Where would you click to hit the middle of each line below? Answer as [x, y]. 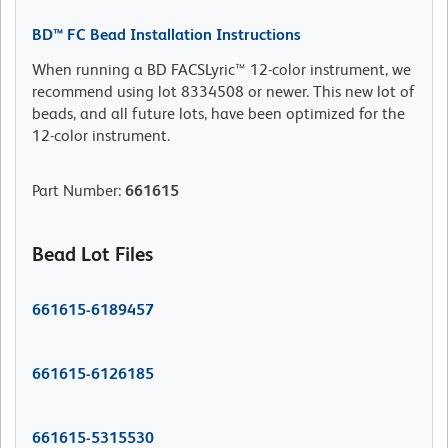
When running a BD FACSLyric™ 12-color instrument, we [221, 70]
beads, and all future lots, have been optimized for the [218, 114]
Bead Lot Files [92, 254]
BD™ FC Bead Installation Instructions [166, 35]
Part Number [75, 191]
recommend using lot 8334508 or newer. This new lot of [223, 92]
